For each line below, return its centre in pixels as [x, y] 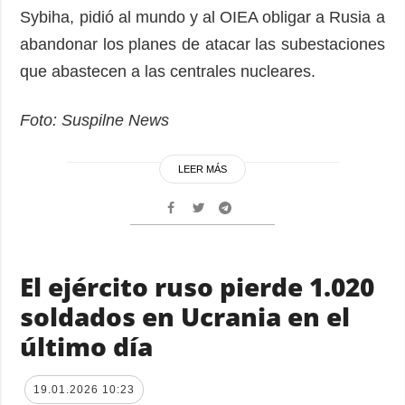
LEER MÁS [202, 170]
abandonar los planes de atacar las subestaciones [202, 45]
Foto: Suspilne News [95, 121]
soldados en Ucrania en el [185, 317]
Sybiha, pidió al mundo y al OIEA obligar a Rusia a [202, 18]
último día [87, 347]
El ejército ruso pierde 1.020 [198, 287]
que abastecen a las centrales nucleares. [168, 72]
